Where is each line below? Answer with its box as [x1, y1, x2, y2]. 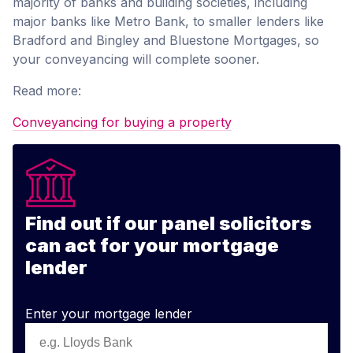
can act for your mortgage [25, 234, 279, 258]
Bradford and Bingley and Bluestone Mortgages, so [13, 32, 319, 49]
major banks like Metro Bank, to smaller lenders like [13, 13, 324, 30]
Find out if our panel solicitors [25, 212, 311, 236]
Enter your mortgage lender [25, 306, 192, 322]
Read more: [13, 83, 81, 99]
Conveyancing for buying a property [13, 114, 232, 131]
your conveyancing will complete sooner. [13, 51, 259, 68]
